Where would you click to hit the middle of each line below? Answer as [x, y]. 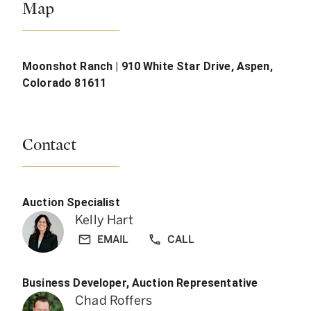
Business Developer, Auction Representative [140, 283]
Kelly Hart [104, 220]
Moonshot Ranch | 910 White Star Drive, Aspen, [148, 66]
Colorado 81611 [65, 83]
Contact [49, 145]
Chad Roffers [114, 301]
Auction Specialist [71, 202]
